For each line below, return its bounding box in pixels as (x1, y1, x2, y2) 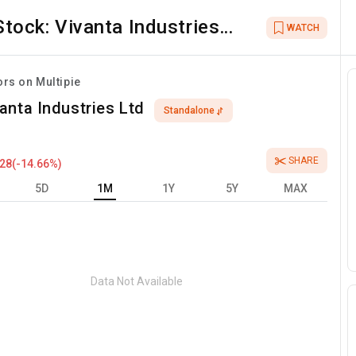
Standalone (163, 105, 215, 117)
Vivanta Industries (54, 16, 220, 38)
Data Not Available (91, 274, 184, 288)
